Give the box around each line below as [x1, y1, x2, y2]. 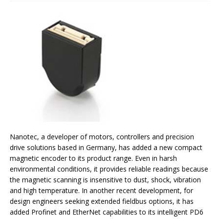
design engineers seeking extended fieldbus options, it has [10, 196, 194, 206]
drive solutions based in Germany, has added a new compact [10, 142, 202, 152]
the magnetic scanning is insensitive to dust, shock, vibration [10, 175, 201, 184]
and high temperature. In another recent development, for [10, 185, 193, 195]
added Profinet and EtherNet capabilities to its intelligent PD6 [10, 207, 203, 217]
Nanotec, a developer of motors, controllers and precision [10, 131, 194, 141]
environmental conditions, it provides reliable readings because [10, 164, 208, 174]
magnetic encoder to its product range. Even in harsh [10, 153, 177, 163]
